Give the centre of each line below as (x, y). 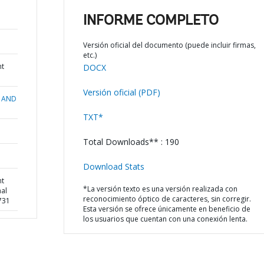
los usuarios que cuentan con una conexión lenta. (165, 219)
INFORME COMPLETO (151, 21)
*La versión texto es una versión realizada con (160, 189)
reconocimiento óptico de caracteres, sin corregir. (167, 199)
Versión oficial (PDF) (121, 92)
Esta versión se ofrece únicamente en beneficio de (166, 209)
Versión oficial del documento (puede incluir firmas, (169, 45)
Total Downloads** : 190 (131, 142)
